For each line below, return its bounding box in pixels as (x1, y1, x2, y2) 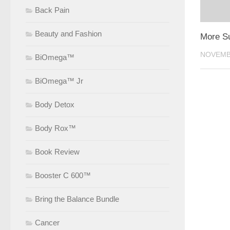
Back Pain (35, 5, 69, 14)
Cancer (35, 218, 60, 227)
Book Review (35, 147, 80, 156)
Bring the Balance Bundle (35, 194, 119, 203)
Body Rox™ (35, 123, 76, 132)
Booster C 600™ (35, 170, 91, 180)
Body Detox (35, 100, 74, 109)
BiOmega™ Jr (35, 76, 83, 85)
